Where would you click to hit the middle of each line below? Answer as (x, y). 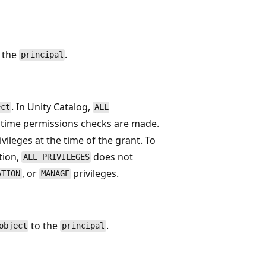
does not (112, 156)
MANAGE (55, 174)
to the (45, 225)
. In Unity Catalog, (52, 107)
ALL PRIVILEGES (56, 157)
